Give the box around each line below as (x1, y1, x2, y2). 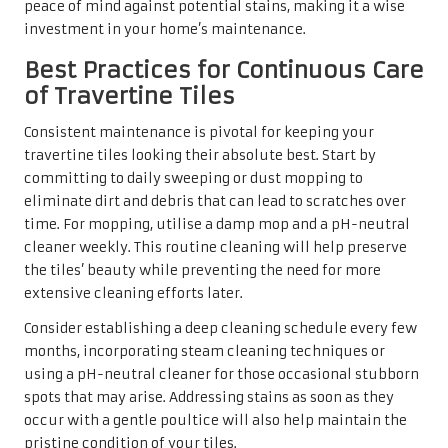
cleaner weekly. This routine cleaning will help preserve (24, 238, 407, 256)
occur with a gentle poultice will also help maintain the (24, 411, 407, 429)
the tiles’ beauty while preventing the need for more (24, 261, 381, 279)
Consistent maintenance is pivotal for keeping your (24, 123, 374, 141)
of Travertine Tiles (24, 81, 235, 110)
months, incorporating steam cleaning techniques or (24, 342, 385, 360)
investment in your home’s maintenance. (24, 20, 306, 38)
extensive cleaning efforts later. (24, 284, 243, 302)
